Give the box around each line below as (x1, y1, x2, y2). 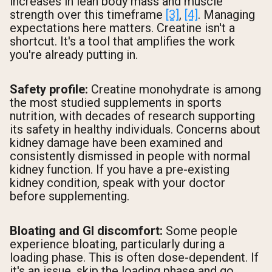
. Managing (198, 7, 255, 22)
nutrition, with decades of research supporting (10, 108, 255, 123)
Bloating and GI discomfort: (10, 223, 163, 239)
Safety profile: (10, 81, 88, 97)
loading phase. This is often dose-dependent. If (10, 250, 259, 265)
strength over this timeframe (10, 7, 166, 22)
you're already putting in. (10, 47, 138, 62)
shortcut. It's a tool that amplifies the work (10, 33, 235, 49)
